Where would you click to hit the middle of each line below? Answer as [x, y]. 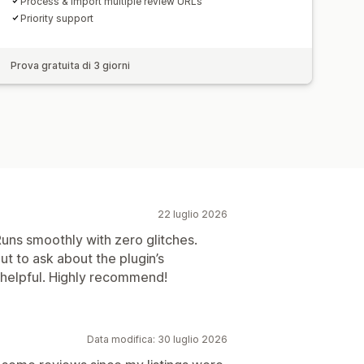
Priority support [57, 18]
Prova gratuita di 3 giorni [71, 65]
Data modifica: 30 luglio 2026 [157, 339]
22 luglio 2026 [193, 214]
